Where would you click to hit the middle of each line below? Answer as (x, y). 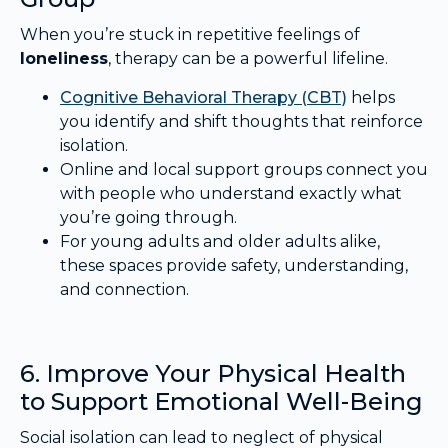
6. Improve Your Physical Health (213, 373)
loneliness (64, 59)
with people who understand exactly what (231, 193)
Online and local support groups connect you (244, 169)
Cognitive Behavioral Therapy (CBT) (203, 97)
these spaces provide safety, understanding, (234, 265)
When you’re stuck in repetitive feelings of (190, 35)
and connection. (124, 289)
